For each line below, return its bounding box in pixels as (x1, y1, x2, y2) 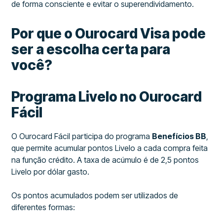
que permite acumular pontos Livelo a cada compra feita (11, 143, 208, 153)
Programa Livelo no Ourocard (11, 88, 202, 105)
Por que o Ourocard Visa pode (11, 25, 206, 42)
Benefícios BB (152, 131, 207, 141)
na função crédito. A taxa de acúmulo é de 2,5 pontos (11, 155, 199, 165)
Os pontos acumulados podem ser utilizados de (11, 190, 179, 200)
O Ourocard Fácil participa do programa (11, 131, 152, 141)
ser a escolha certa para (11, 41, 171, 58)
